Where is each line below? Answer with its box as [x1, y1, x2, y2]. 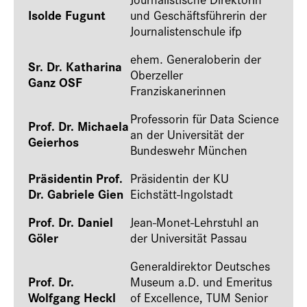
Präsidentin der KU [130, 169, 229, 186]
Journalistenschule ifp [130, 22, 242, 39]
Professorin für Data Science [130, 110, 279, 127]
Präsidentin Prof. [28, 169, 123, 187]
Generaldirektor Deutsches [130, 257, 270, 274]
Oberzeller [130, 66, 183, 83]
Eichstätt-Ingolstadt [130, 185, 233, 202]
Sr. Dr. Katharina [28, 57, 122, 75]
